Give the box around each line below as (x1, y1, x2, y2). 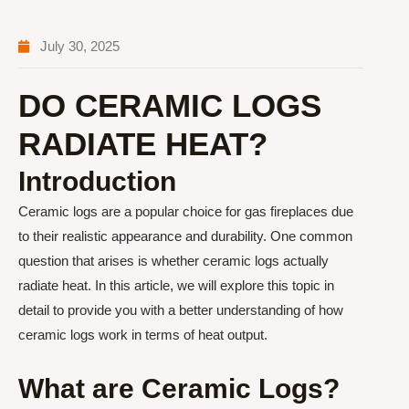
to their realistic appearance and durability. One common (18, 228, 352, 244)
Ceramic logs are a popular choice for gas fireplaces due (18, 204, 353, 219)
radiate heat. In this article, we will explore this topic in (18, 278, 334, 293)
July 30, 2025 (40, 38, 120, 54)
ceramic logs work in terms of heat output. (18, 327, 267, 342)
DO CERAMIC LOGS (18, 88, 321, 123)
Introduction (18, 166, 176, 196)
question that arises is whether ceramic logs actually (18, 253, 329, 268)
